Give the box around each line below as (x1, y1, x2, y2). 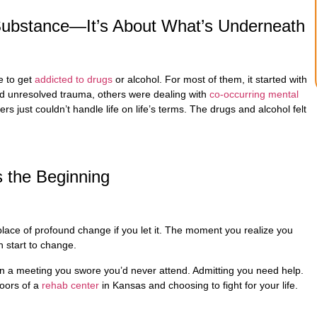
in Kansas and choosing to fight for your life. (102, 279, 298, 291)
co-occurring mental (209, 88, 299, 100)
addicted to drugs (35, 74, 113, 86)
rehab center (42, 279, 102, 291)
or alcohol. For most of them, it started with (113, 74, 307, 86)
